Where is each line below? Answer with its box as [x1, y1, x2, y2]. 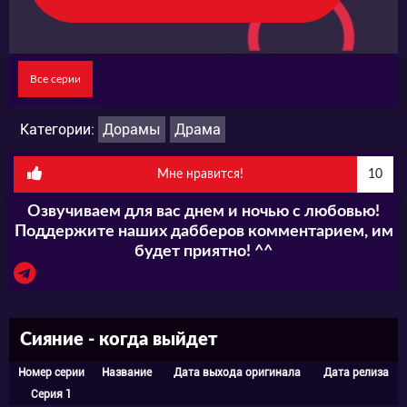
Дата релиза [323, 365, 389, 379]
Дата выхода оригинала [173, 365, 301, 379]
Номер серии [18, 365, 84, 379]
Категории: [20, 120, 98, 138]
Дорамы [103, 120, 161, 138]
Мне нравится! [156, 167, 243, 181]
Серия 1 [31, 387, 72, 401]
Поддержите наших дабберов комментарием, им [14, 223, 393, 240]
